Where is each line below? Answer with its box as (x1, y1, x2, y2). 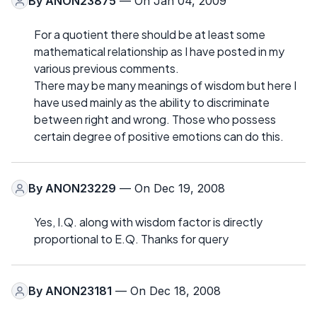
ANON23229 (45, 181, 116, 196)
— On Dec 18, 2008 (112, 284, 221, 299)
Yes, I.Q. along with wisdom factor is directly (34, 214, 263, 230)
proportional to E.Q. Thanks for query (34, 231, 229, 247)
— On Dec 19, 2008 (116, 181, 225, 196)
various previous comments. (34, 61, 179, 76)
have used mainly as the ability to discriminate (34, 95, 270, 110)
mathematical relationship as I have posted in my (34, 44, 284, 59)
